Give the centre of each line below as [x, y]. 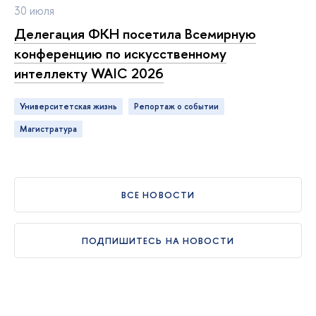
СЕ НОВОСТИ [158, 195]
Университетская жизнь [71, 107]
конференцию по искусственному [120, 53]
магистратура [52, 129]
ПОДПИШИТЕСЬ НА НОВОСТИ [158, 240]
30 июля [34, 10]
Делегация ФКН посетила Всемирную [135, 33]
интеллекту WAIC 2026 [89, 73]
